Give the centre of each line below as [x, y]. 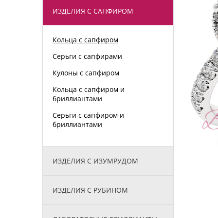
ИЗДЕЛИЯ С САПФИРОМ [93, 11]
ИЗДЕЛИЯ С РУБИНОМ [90, 190]
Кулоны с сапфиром [86, 73]
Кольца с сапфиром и [89, 89]
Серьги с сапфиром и [88, 115]
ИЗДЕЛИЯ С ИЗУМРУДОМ [95, 161]
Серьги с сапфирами [87, 56]
